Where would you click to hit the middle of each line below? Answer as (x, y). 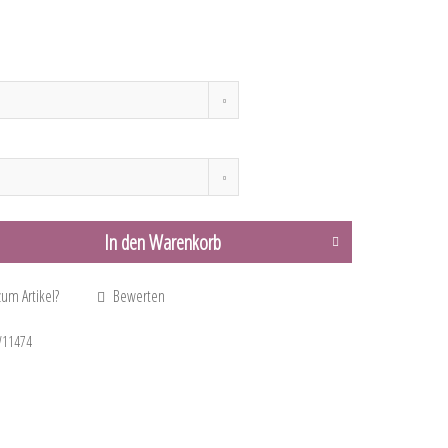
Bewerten (137, 296)
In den (124, 243)
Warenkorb (184, 243)
